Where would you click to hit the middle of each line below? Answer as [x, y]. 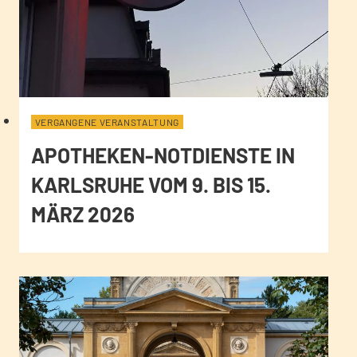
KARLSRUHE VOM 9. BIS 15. [151, 185]
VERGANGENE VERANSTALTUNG [107, 122]
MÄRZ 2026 [82, 214]
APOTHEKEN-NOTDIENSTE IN [163, 155]
